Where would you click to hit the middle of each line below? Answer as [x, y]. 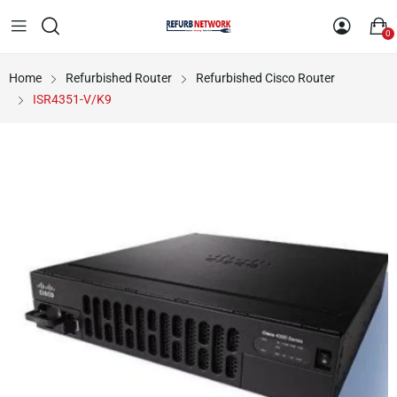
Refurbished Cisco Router [265, 78]
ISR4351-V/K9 [72, 99]
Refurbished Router [119, 78]
